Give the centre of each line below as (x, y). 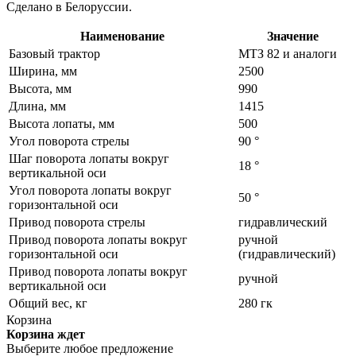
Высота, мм (40, 89)
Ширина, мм (43, 72)
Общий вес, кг (48, 304)
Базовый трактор (54, 54)
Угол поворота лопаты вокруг (90, 191)
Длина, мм (37, 106)
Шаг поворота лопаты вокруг (89, 159)
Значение (293, 37)
